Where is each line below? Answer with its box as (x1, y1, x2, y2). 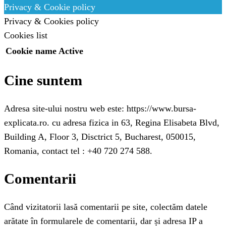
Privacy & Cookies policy (4, 16, 99, 27)
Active (59, 46, 83, 56)
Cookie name (6, 46, 56, 56)
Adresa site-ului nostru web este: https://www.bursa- (4, 103, 196, 114)
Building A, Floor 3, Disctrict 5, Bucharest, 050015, (4, 132, 196, 142)
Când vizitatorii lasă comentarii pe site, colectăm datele (4, 202, 207, 212)
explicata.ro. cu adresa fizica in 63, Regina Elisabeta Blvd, (4, 118, 219, 128)
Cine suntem (4, 72, 82, 89)
